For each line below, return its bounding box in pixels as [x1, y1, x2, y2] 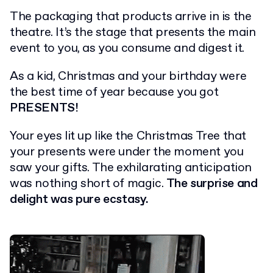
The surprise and [166, 175, 258, 193]
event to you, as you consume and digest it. [10, 40, 244, 57]
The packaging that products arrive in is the [10, 9, 252, 26]
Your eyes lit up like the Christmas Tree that [10, 128, 247, 145]
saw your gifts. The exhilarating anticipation [10, 160, 252, 177]
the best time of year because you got [10, 84, 219, 101]
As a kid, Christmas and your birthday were [10, 68, 247, 85]
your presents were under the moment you [10, 144, 244, 161]
